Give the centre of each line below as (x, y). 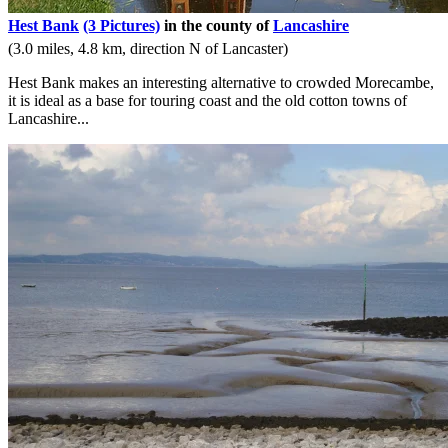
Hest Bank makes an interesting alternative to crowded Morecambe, (221, 83)
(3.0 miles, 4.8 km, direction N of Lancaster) (148, 49)
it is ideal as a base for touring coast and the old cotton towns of (207, 101)
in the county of (216, 26)
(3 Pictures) (121, 26)
